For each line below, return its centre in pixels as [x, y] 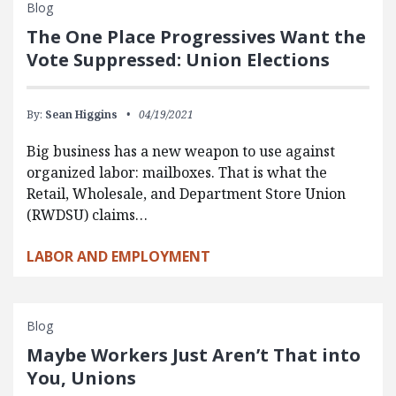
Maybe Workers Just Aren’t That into [194, 354]
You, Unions [81, 377]
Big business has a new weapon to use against [181, 151]
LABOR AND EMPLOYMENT [118, 256]
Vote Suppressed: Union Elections [178, 59]
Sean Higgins [81, 114]
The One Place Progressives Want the [196, 36]
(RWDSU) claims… [87, 214]
